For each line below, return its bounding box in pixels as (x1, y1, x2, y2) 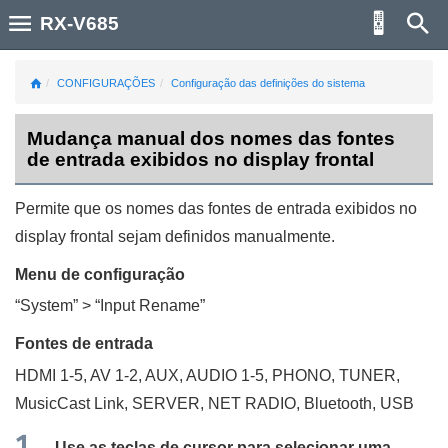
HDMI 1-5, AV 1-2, (15, 366, 145, 384)
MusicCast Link (15, 394, 124, 412)
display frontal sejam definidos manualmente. (15, 227, 335, 245)
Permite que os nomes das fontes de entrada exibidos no (15, 199, 417, 217)
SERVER (132, 394, 200, 412)
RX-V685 (40, 13, 119, 34)
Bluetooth (304, 394, 372, 412)
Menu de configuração (15, 265, 185, 283)
